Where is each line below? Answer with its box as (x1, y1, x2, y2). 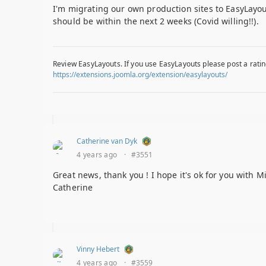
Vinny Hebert (77, 244, 119, 255)
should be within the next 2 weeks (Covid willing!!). (53, 15, 259, 27)
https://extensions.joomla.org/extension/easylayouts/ (53, 69, 227, 80)
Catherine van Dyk (77, 136, 137, 147)
